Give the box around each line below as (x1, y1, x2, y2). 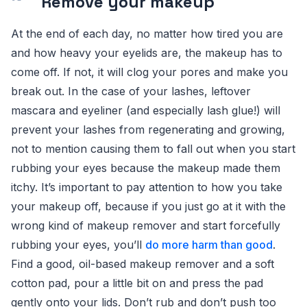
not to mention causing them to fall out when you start (11, 142, 295, 156)
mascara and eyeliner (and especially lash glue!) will (11, 103, 280, 117)
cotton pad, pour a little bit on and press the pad (11, 276, 263, 290)
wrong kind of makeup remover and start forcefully (11, 219, 280, 232)
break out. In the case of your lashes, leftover (11, 84, 251, 98)
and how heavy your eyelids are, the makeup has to (11, 46, 282, 60)
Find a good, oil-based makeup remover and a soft (11, 257, 274, 271)
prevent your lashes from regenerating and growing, (11, 123, 285, 136)
